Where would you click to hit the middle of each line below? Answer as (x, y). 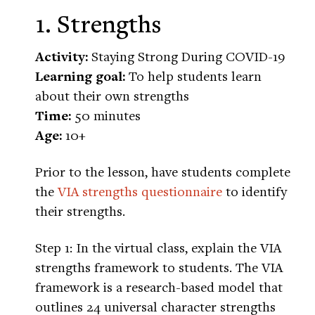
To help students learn (193, 76)
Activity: (62, 57)
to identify (255, 191)
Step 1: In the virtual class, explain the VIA (158, 247)
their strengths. (80, 211)
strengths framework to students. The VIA (159, 267)
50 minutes (106, 115)
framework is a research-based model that (159, 287)
